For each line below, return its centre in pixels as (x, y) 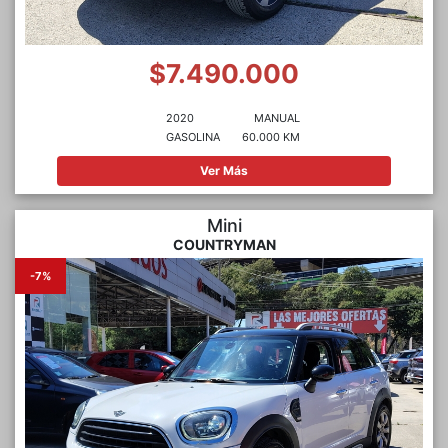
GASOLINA (193, 137)
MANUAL (276, 118)
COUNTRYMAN (224, 244)
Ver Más (223, 170)
